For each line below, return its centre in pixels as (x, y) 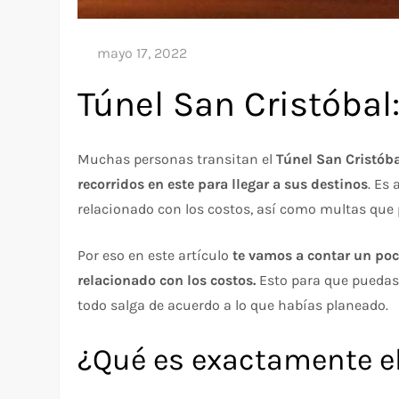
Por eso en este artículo (155, 255)
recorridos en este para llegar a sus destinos (223, 183)
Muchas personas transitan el (177, 159)
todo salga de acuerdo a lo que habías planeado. (233, 305)
